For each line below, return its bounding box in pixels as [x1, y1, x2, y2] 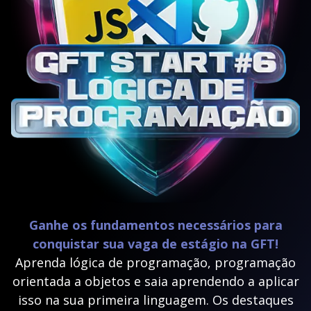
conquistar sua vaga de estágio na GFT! [33, 235, 278, 252]
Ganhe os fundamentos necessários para [28, 217, 283, 233]
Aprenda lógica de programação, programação [15, 254, 296, 271]
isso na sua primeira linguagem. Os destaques [17, 292, 294, 308]
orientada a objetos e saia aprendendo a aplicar [12, 273, 299, 289]
